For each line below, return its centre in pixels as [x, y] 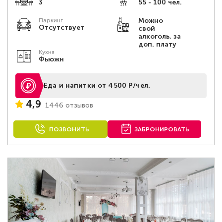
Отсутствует [61, 28]
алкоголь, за [159, 36]
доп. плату [157, 44]
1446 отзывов [69, 105]
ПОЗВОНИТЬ [69, 129]
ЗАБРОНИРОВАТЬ [162, 129]
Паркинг [51, 20]
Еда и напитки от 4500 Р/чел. [97, 85]
